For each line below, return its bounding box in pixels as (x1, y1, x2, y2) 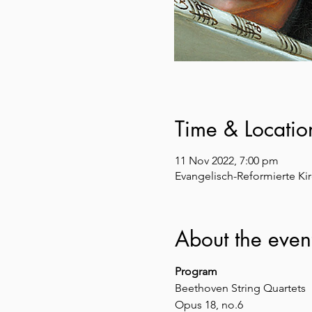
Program (174, 264, 217, 278)
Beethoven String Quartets (174, 281, 306, 295)
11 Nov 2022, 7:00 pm (174, 153, 279, 167)
